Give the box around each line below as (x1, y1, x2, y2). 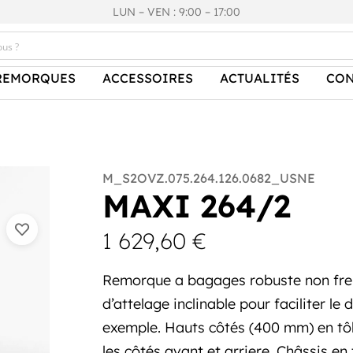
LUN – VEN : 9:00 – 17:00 (112, 5, 240, 19)
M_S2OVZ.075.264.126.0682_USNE (102, 169, 315, 186)
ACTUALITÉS (220, 70, 300, 86)
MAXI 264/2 (102, 185, 291, 225)
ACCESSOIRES (102, 70, 194, 86)
